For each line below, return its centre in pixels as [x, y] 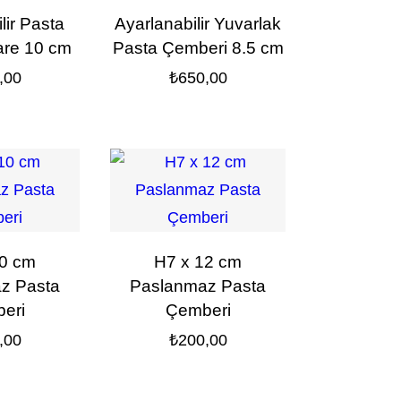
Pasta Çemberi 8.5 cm [198, 48]
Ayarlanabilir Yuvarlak [198, 24]
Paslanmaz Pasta [198, 286]
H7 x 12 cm [198, 262]
